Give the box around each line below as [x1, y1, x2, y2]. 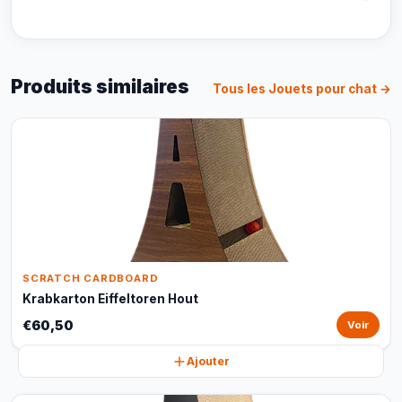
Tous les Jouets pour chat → [213, 82, 391, 96]
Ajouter [187, 354, 230, 368]
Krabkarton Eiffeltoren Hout [22, 292, 198, 306]
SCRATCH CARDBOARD [22, 272, 159, 284]
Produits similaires [11, 75, 189, 98]
